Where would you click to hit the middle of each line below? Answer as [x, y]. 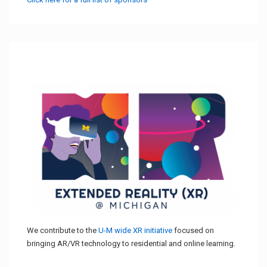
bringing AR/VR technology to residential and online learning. [131, 243]
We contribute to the [63, 230]
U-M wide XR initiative [135, 230]
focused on [193, 230]
